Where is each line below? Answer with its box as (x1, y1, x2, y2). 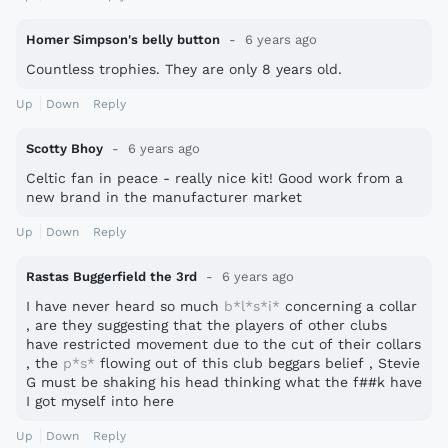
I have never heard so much (26, 298, 224, 315)
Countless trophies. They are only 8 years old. (26, 61, 342, 78)
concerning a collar (280, 298, 417, 315)
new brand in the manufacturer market (26, 189, 302, 206)
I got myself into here (26, 393, 174, 410)
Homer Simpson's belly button (26, 32, 220, 48)
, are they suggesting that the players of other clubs (26, 317, 387, 334)
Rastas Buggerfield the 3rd (26, 269, 197, 285)
